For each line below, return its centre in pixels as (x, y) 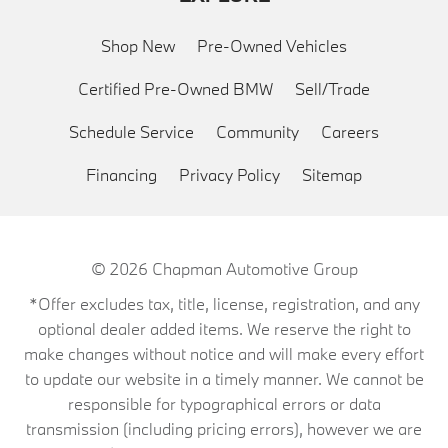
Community (257, 131)
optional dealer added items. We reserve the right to (224, 328)
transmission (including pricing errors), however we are (224, 428)
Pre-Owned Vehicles (272, 45)
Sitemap (332, 174)
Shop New (138, 45)
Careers (350, 131)
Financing (121, 174)
